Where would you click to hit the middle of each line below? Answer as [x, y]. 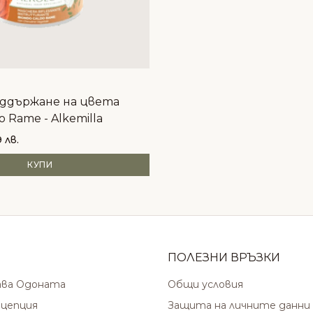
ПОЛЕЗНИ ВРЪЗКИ [224, 257]
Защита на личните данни [239, 305]
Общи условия [205, 284]
